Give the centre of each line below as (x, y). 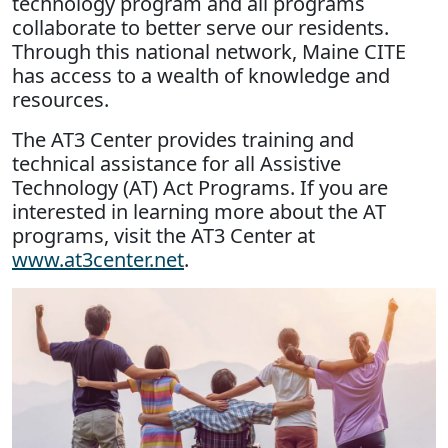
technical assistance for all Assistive (176, 163)
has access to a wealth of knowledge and (201, 75)
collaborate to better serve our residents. (200, 27)
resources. (63, 99)
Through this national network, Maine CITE (209, 51)
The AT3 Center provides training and (183, 139)
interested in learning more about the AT (199, 211)
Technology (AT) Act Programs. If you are (200, 187)
